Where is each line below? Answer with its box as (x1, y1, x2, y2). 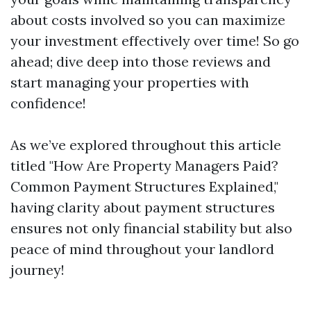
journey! (10, 261, 65, 278)
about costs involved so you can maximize (10, 11, 285, 28)
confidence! (10, 94, 86, 112)
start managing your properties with (10, 74, 249, 91)
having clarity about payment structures (10, 199, 275, 216)
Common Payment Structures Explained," (10, 178, 278, 195)
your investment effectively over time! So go (10, 32, 299, 49)
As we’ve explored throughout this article (10, 136, 281, 153)
